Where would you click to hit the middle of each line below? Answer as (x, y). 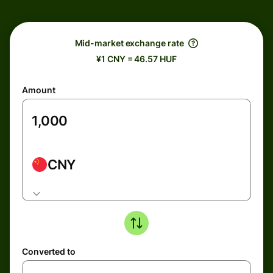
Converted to (49, 251)
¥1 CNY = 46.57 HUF (136, 59)
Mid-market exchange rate (129, 43)
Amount (39, 90)
